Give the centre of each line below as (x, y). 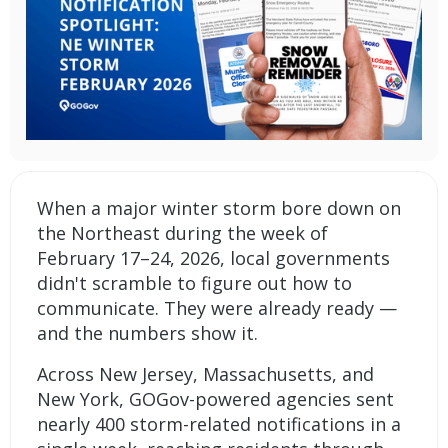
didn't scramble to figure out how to (195, 283)
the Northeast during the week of (183, 233)
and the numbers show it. (148, 333)
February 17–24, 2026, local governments (214, 258)
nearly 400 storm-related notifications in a (219, 424)
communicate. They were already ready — (217, 308)
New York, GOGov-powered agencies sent (216, 399)
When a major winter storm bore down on (219, 208)
